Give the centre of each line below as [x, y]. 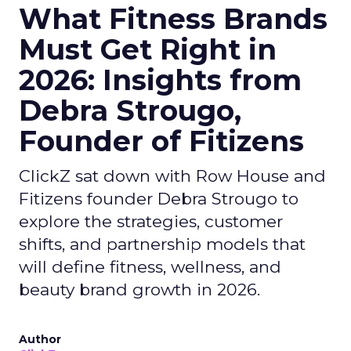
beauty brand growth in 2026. [139, 289]
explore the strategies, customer [151, 221]
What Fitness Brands [173, 19]
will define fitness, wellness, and [150, 267]
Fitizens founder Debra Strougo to [159, 199]
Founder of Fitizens [161, 141]
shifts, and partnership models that [162, 244]
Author [40, 339]
